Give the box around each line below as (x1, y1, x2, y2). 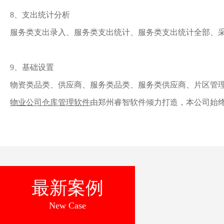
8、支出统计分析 (10, 10, 70, 19)
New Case (49, 200, 86, 210)
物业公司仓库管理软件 (10, 98, 90, 106)
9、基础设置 (10, 63, 54, 71)
